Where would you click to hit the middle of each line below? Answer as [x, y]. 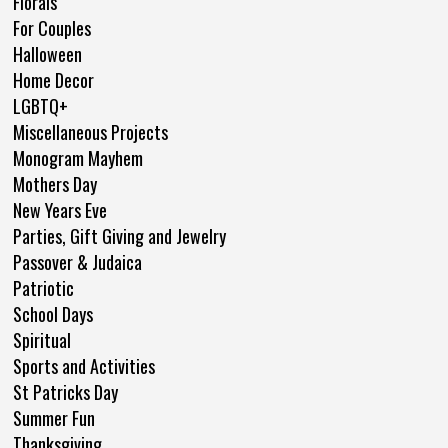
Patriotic [43, 287]
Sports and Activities [84, 365]
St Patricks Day [65, 391]
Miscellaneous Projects [90, 131]
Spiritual [42, 339]
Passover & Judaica [77, 261]
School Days [53, 313]
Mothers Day [55, 183]
